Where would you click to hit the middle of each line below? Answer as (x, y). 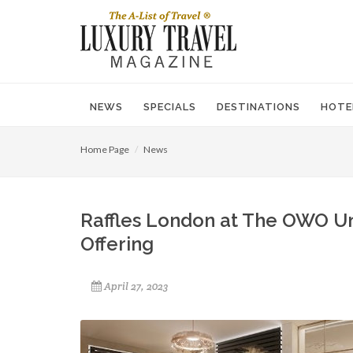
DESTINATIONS (258, 107)
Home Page (105, 149)
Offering (117, 244)
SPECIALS (170, 107)
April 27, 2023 (136, 286)
